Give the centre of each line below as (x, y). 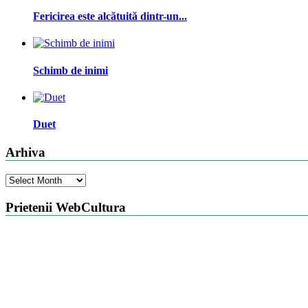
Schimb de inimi (70, 70)
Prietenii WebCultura (66, 207)
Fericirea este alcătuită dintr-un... (110, 16)
